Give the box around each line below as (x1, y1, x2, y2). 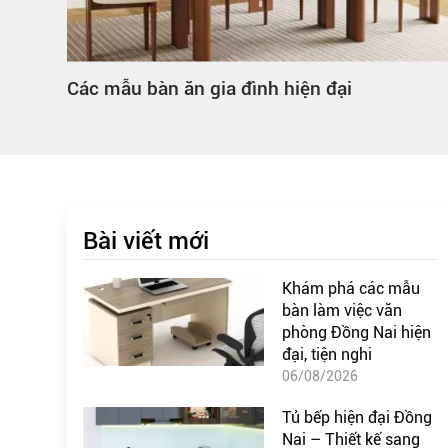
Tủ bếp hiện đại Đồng (281, 407, 432, 427)
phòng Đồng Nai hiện (281, 322, 431, 342)
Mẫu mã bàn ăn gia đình (67, 76, 274, 100)
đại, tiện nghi (281, 344, 372, 364)
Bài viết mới (83, 226, 209, 255)
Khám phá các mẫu (281, 278, 420, 298)
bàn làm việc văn (281, 300, 402, 320)
